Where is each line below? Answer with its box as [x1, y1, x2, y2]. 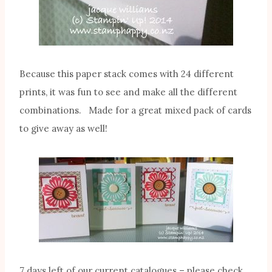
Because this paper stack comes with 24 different [19, 68, 234, 80]
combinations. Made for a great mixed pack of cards [19, 104, 251, 117]
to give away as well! [19, 123, 107, 135]
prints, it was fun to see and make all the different [19, 86, 237, 98]
